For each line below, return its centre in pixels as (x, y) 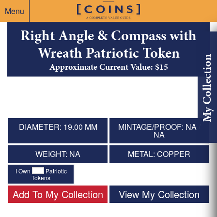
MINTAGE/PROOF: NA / (159, 127)
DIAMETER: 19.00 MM (58, 127)
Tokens (41, 177)
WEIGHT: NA (58, 154)
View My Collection (159, 194)
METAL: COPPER (159, 154)
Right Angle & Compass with (108, 36)
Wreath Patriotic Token (108, 53)
